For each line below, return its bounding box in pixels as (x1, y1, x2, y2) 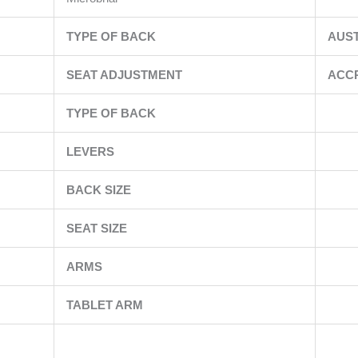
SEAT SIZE (66, 221, 130, 236)
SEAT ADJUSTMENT (66, 68, 185, 82)
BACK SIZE (66, 183, 134, 197)
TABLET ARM (66, 298, 146, 312)
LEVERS (66, 145, 117, 159)
